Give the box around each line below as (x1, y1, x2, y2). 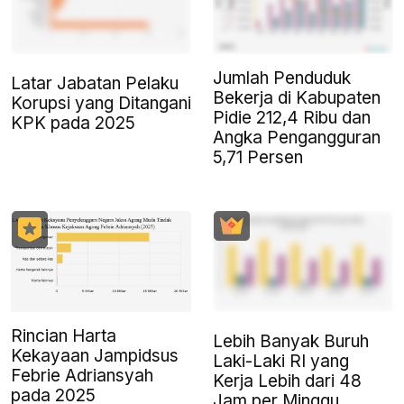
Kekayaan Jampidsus (11, 345, 179, 367)
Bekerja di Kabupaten (213, 87, 381, 109)
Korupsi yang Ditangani (11, 93, 191, 115)
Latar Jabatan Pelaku (11, 73, 179, 95)
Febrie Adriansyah (11, 365, 153, 387)
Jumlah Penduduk (213, 68, 351, 89)
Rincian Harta (11, 326, 116, 347)
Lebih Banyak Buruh (213, 331, 369, 353)
